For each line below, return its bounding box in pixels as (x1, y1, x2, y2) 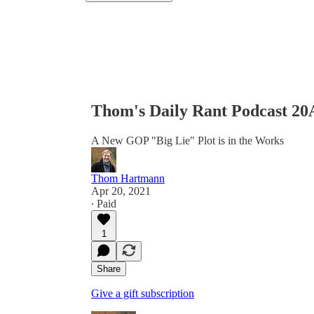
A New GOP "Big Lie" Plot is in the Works (91, 134, 284, 146)
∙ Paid (91, 197, 116, 210)
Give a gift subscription (91, 287, 194, 299)
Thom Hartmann (91, 172, 165, 184)
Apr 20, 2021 (91, 184, 151, 197)
